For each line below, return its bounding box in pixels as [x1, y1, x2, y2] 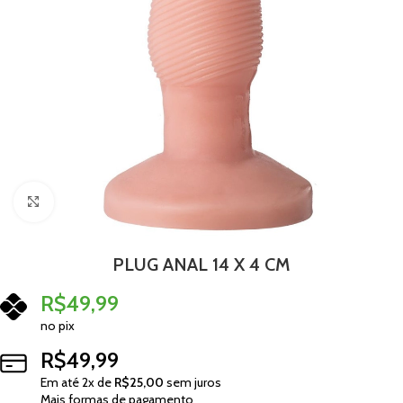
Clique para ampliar [53, 194, 155, 209]
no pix [40, 318, 75, 334]
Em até [40, 374, 82, 390]
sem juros [164, 374, 221, 390]
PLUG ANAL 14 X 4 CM [112, 254, 291, 275]
